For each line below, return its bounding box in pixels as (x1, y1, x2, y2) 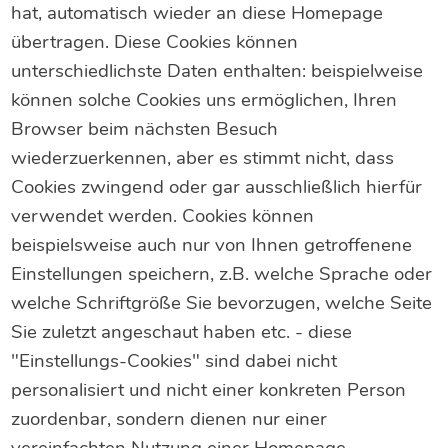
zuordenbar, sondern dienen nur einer (11, 406, 328, 433)
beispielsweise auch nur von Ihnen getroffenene (11, 232, 413, 259)
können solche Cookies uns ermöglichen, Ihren (11, 87, 398, 114)
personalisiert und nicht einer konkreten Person (11, 377, 407, 404)
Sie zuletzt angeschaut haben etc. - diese (11, 319, 353, 346)
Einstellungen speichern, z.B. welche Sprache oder (11, 261, 433, 288)
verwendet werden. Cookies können (11, 203, 315, 230)
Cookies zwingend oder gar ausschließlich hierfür (11, 174, 423, 201)
